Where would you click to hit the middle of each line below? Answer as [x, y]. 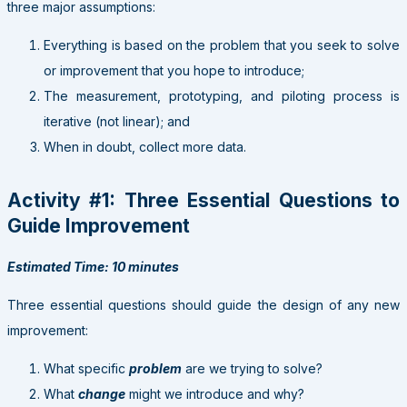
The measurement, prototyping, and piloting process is [222, 95]
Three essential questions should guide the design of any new [203, 304]
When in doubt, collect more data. [145, 146]
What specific [86, 368]
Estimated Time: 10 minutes [93, 266]
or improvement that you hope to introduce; [174, 70]
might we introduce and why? [215, 393]
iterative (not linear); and [117, 121]
